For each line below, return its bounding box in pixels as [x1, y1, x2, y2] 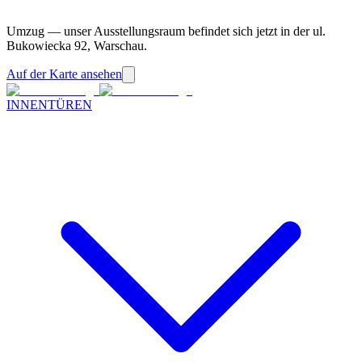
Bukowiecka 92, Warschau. [6, 39, 147, 53]
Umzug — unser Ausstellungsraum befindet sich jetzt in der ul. [6, 24, 326, 38]
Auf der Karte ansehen [6, 67, 122, 81]
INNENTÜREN [6, 98, 92, 112]
